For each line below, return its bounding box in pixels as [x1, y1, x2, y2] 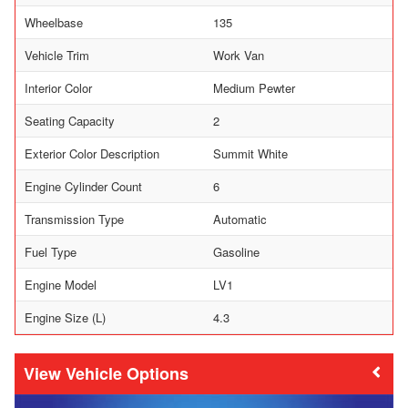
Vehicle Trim [25, 46, 89, 64]
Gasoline [213, 242, 260, 260]
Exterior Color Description [25, 144, 159, 162]
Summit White [213, 144, 288, 162]
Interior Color [25, 78, 92, 97]
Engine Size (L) [25, 308, 106, 326]
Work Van [213, 46, 264, 64]
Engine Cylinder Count [25, 177, 142, 195]
